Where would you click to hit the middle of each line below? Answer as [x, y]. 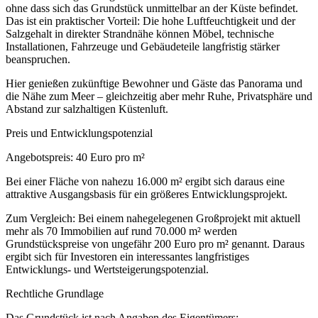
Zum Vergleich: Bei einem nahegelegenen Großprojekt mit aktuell [153, 219]
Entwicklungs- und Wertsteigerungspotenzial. [107, 270]
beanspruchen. [38, 60]
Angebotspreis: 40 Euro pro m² [75, 158]
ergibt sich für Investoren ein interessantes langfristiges [127, 257]
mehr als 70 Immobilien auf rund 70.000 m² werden [121, 231]
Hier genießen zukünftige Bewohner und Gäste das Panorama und [154, 84]
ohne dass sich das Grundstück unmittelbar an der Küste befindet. [152, 9]
